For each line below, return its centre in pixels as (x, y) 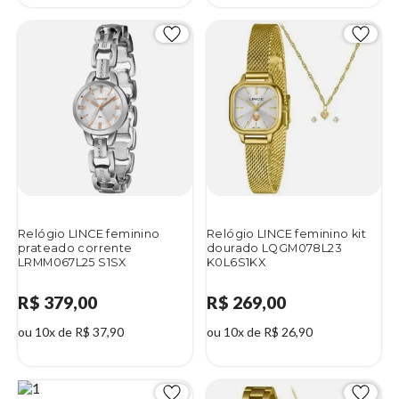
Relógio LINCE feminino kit (286, 234)
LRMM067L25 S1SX (72, 263)
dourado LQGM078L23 (274, 248)
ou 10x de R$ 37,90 (71, 332)
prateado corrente (75, 248)
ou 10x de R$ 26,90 (260, 332)
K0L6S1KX (236, 263)
